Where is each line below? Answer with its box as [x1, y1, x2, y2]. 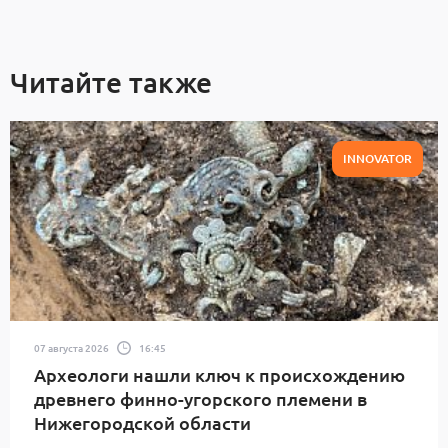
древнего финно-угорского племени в [34, 387, 367, 410]
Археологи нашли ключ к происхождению [34, 363, 405, 386]
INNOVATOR [343, 150, 412, 167]
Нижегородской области [34, 411, 251, 434]
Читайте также [10, 65, 212, 99]
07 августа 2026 [34, 339, 109, 355]
